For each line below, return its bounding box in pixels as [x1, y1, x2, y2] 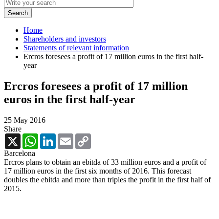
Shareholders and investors [23, 34, 106, 43]
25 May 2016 [4, 115, 45, 124]
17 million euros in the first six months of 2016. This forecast [4, 166, 191, 175]
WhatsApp [38, 132, 71, 141]
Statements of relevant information [23, 43, 129, 52]
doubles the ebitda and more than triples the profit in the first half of [4, 175, 211, 184]
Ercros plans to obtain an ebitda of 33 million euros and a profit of [4, 157, 206, 166]
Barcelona [4, 149, 35, 157]
